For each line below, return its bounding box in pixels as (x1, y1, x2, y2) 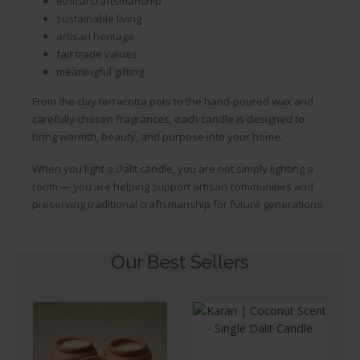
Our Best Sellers (111, 250, 249, 272)
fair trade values (55, 46, 137, 61)
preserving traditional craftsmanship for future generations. (32, 197, 325, 212)
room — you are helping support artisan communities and (32, 179, 313, 194)
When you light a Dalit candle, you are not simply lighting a (32, 162, 313, 177)
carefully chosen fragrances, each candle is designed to (32, 111, 305, 126)
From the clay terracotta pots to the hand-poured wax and (32, 93, 313, 108)
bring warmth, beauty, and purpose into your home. (32, 129, 283, 144)
